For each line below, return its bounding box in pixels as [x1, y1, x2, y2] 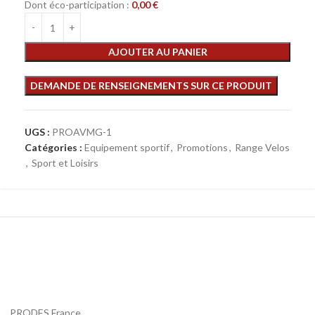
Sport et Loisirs [32, 157, 98, 169]
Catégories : [25, 141, 82, 154]
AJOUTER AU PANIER [108, 46, 207, 58]
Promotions [176, 141, 228, 154]
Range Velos [235, 141, 290, 154]
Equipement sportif [84, 141, 169, 154]
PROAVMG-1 [52, 126, 112, 139]
